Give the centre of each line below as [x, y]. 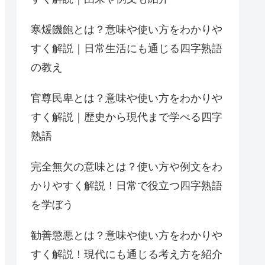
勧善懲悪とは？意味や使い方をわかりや [127, 235]
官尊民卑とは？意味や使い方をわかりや [127, 98]
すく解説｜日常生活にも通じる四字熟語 [127, 48]
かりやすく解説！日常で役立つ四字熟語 [127, 185]
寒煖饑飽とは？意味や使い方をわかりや [127, 29]
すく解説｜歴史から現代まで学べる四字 [127, 117]
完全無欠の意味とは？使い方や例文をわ [127, 167]
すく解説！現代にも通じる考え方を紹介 [127, 254]
